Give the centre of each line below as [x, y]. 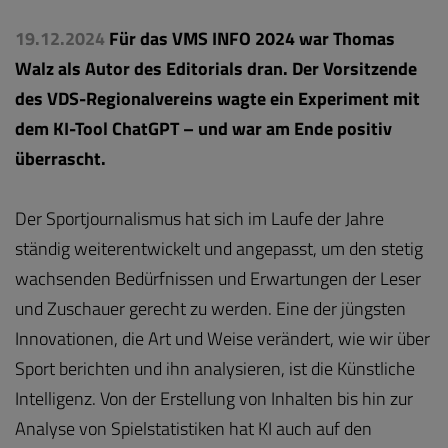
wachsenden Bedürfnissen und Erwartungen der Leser [218, 278]
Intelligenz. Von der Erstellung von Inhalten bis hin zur [214, 398]
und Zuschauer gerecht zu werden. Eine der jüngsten [210, 308]
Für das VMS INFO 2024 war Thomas [252, 38]
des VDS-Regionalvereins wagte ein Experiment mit [217, 98]
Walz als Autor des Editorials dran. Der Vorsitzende [216, 68]
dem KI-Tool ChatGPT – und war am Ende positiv [203, 128]
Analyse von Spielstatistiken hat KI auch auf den [193, 428]
